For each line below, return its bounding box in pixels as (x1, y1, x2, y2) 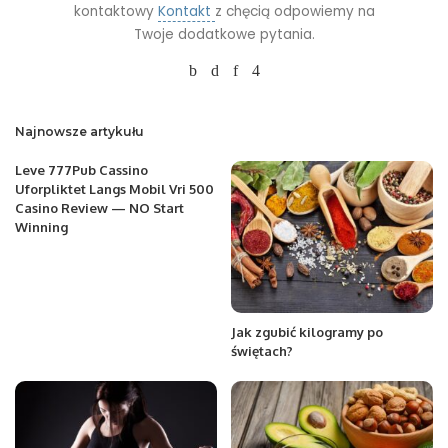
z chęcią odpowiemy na (214, 2, 375, 22)
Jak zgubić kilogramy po (231, 323, 383, 340)
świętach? (231, 342, 293, 359)
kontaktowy (73, 2, 158, 22)
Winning (15, 219, 68, 236)
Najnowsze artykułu (15, 124, 144, 140)
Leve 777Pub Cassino (15, 162, 148, 179)
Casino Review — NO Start (15, 200, 184, 217)
